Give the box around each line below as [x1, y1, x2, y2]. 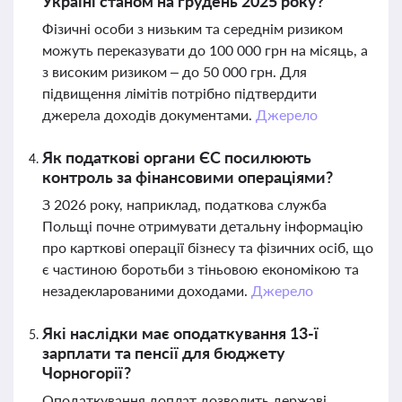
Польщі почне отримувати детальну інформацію [42, 217, 363, 234]
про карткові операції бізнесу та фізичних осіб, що [42, 239, 373, 256]
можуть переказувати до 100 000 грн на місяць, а [42, 41, 368, 58]
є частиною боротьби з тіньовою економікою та [42, 260, 359, 277]
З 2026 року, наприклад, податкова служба [42, 196, 327, 213]
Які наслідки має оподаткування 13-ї [42, 323, 319, 343]
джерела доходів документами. [42, 106, 256, 123]
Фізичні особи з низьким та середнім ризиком [42, 20, 343, 37]
